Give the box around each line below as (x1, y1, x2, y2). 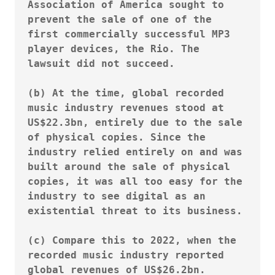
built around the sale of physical (28, 160, 230, 172)
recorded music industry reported (28, 249, 224, 261)
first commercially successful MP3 (28, 28, 230, 40)
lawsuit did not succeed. (28, 57, 175, 69)
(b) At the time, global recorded (28, 87, 224, 99)
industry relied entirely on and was (28, 145, 242, 158)
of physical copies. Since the (28, 131, 206, 143)
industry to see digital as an (28, 190, 206, 202)
